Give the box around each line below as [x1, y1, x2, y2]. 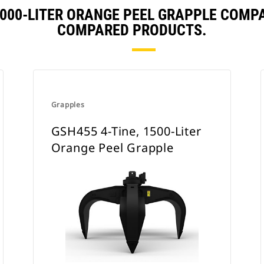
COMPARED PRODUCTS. [57, 21, 207, 39]
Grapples [51, 100, 85, 110]
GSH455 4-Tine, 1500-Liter [51, 123, 202, 139]
